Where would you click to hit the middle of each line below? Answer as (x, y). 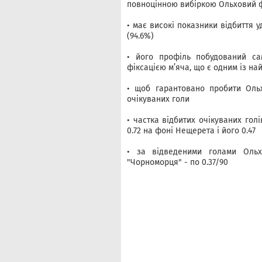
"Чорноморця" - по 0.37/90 (177, 162)
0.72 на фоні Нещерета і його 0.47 (191, 130)
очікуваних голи (158, 99)
